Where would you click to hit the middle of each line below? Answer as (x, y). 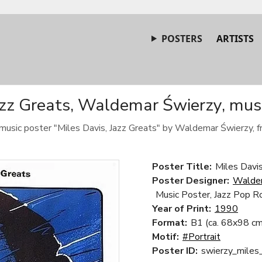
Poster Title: (182, 167)
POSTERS (182, 39)
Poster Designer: (191, 181)
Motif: (166, 237)
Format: (170, 223)
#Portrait (201, 237)
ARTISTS (235, 39)
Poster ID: (175, 251)
